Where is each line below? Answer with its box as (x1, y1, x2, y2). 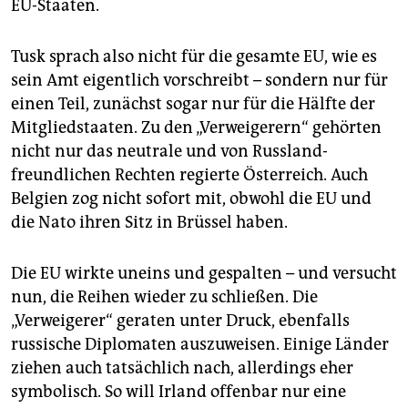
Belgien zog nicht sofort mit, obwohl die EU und (11, 189, 372, 209)
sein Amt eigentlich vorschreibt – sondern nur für (11, 70, 388, 91)
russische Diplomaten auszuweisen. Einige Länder (11, 334, 389, 355)
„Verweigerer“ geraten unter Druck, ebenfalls (11, 311, 350, 331)
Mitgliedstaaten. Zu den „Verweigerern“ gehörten (11, 117, 382, 138)
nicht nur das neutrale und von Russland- (11, 141, 328, 162)
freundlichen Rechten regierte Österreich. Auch (11, 165, 368, 186)
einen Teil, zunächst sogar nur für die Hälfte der (11, 94, 375, 115)
